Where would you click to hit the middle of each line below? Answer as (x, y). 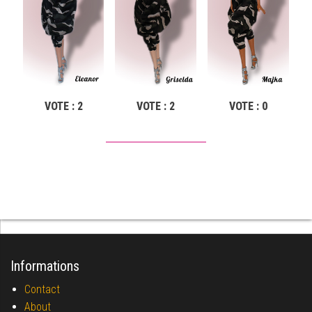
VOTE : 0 (248, 106)
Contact (42, 289)
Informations (45, 266)
